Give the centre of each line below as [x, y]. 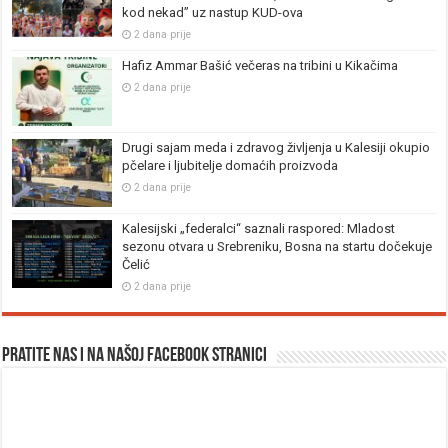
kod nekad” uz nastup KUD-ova [213, 13]
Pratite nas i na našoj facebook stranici [135, 355]
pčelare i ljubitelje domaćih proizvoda [230, 165]
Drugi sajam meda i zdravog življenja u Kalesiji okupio [276, 147]
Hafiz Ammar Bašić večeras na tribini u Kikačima [260, 66]
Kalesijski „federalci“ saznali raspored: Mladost [259, 228]
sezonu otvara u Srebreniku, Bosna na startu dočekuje [277, 246]
